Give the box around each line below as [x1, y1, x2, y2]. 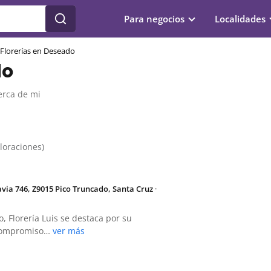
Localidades [215, 13, 266, 25]
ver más [53, 225, 85, 237]
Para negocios [124, 13, 184, 25]
